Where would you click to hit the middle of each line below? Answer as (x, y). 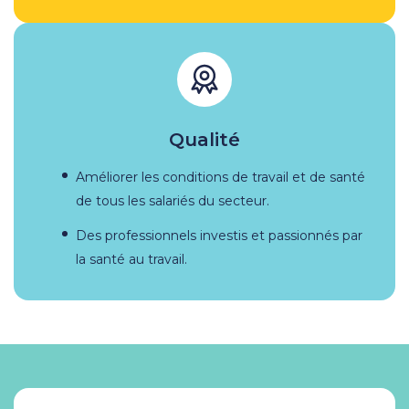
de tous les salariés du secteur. (173, 200)
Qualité (204, 139)
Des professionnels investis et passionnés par (219, 235)
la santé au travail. (131, 259)
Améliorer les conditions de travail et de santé (220, 177)
